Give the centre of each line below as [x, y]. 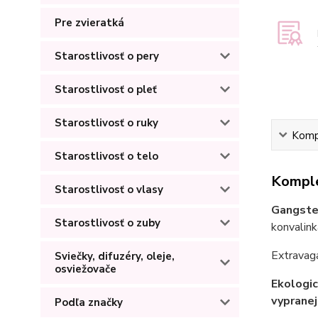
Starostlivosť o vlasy [109, 190]
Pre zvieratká [89, 23]
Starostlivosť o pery [107, 56]
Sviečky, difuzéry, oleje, [115, 256]
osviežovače [86, 269]
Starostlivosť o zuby [108, 223]
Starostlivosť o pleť [106, 89]
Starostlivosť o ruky [106, 123]
